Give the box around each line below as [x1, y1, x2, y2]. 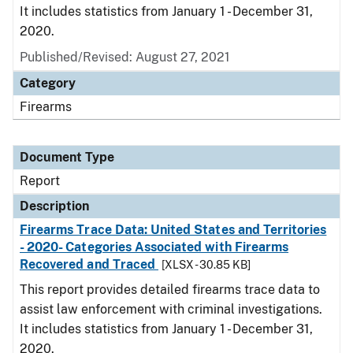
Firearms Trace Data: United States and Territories [20, 222, 327, 237]
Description [20, 199, 89, 214]
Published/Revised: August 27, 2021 [20, 50, 230, 65]
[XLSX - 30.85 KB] [162, 258, 251, 271]
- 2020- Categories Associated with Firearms [20, 240, 289, 255]
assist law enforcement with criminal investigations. [20, 302, 322, 317]
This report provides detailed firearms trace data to [20, 282, 320, 297]
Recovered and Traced [20, 257, 159, 272]
